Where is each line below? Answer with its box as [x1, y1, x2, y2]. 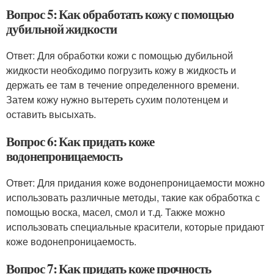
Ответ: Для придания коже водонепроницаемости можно [6, 176, 265, 190]
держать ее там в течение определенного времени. [6, 78, 239, 92]
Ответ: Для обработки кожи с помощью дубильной [6, 48, 233, 62]
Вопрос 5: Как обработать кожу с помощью [6, 5, 234, 23]
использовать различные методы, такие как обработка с [6, 190, 260, 204]
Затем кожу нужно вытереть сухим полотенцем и [6, 92, 228, 106]
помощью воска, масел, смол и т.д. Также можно [6, 205, 225, 219]
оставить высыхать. [6, 107, 96, 121]
